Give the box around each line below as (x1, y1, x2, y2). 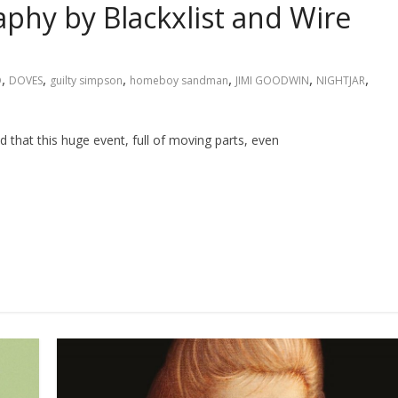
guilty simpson (50, 73, 123, 89)
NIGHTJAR (316, 73, 365, 89)
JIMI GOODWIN (235, 73, 309, 89)
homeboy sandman (130, 73, 228, 89)
